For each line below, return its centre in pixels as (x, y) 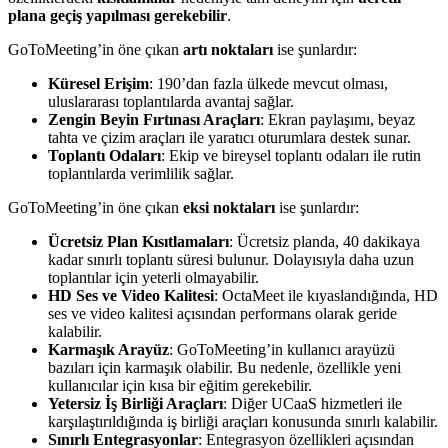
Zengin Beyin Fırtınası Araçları (154, 119)
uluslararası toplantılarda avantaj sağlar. (171, 101)
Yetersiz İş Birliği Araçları (135, 403)
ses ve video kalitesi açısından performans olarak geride (222, 313)
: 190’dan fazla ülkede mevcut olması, (268, 83)
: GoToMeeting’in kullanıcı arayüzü (282, 349)
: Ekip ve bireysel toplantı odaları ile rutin (291, 155)
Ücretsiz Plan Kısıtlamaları (138, 241)
